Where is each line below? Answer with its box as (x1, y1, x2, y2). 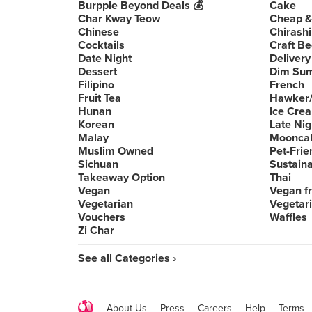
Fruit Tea (78, 91, 121, 105)
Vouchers (78, 210, 125, 224)
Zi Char (78, 224, 114, 237)
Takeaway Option (78, 171, 165, 185)
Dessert (78, 65, 117, 79)
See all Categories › (78, 251, 176, 265)
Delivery (270, 52, 311, 65)
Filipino (78, 78, 114, 92)
